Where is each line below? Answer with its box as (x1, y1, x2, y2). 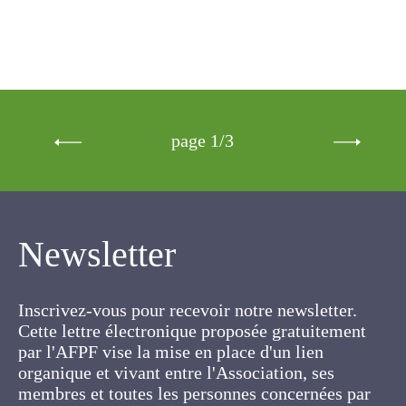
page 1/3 (165, 103, 241, 127)
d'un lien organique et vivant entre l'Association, (18, 335, 384, 359)
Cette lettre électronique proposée (18, 294, 295, 317)
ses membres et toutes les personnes (18, 356, 314, 380)
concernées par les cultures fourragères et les (18, 377, 375, 401)
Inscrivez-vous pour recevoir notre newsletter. (18, 273, 365, 296)
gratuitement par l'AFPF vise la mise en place (18, 314, 364, 338)
